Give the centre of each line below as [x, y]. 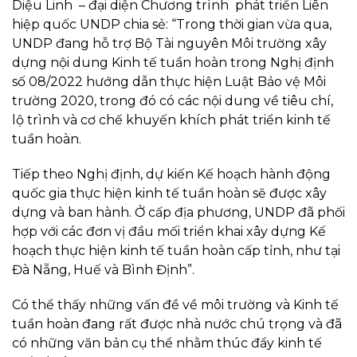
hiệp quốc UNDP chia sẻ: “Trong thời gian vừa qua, [172, 25]
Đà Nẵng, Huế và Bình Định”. [103, 270]
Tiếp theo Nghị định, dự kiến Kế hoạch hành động [171, 175]
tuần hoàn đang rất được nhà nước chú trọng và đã [177, 324]
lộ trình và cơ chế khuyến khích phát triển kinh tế [171, 120]
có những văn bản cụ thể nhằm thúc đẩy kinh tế [167, 343]
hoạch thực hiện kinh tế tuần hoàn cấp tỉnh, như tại [176, 251]
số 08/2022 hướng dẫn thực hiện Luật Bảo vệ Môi [169, 82]
